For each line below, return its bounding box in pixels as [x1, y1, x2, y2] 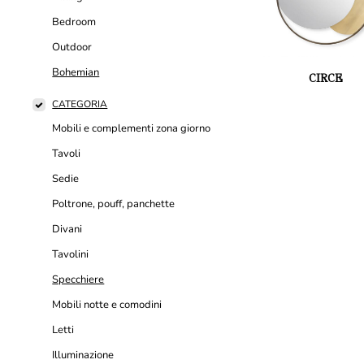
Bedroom [52, 15, 97, 30]
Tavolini [52, 247, 89, 262]
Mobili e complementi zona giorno [52, 121, 211, 136]
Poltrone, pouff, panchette [52, 197, 175, 212]
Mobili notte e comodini [52, 297, 162, 313]
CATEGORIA [52, 97, 108, 111]
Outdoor [52, 40, 93, 55]
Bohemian [52, 65, 100, 80]
